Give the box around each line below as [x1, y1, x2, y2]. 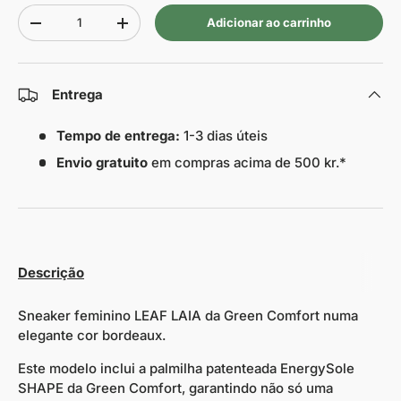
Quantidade [18, 5, 85, 21]
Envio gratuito [55, 153, 148, 171]
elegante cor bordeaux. [18, 327, 166, 345]
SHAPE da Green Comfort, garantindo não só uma [18, 380, 333, 397]
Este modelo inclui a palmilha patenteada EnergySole [18, 360, 354, 378]
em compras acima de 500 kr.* [147, 153, 346, 171]
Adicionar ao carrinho [207, 15, 332, 30]
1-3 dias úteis [183, 127, 268, 145]
